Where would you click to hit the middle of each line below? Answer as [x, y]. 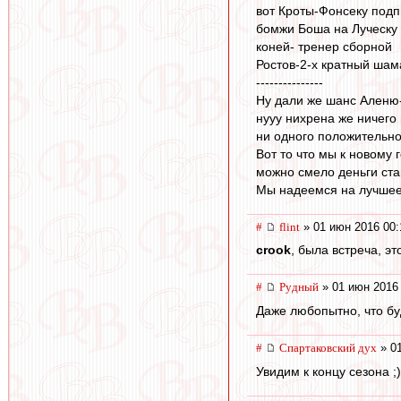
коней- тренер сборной [324, 46]
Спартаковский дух [328, 348]
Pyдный [299, 287]
